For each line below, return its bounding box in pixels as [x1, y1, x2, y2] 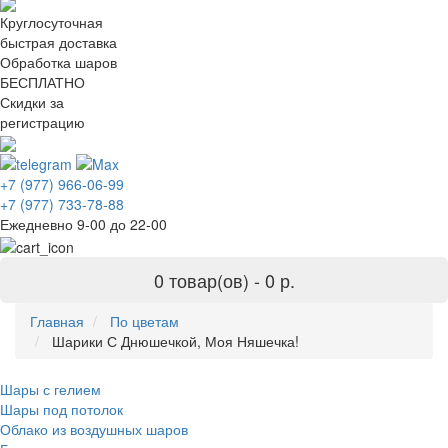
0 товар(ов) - [153, 266, 265, 293]
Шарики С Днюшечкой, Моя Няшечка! [52, 330, 299, 351]
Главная [30, 310, 84, 331]
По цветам [110, 310, 179, 331]
